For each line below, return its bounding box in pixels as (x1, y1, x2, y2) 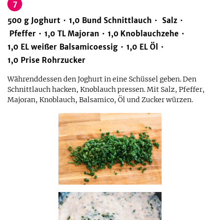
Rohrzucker (42, 55, 85, 65)
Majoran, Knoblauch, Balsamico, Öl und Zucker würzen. (7, 95, 193, 104)
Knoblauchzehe (120, 29, 179, 38)
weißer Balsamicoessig (31, 42, 118, 52)
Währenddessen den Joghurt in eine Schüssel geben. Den (7, 75, 196, 83)
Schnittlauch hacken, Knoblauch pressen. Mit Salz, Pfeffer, (7, 85, 205, 94)
